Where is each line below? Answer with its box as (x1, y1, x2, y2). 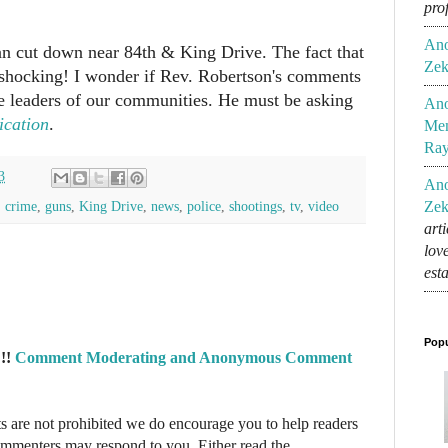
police (187, 197, 221, 214)
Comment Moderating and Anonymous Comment (15, 348, 352, 366)
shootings (229, 197, 282, 214)
